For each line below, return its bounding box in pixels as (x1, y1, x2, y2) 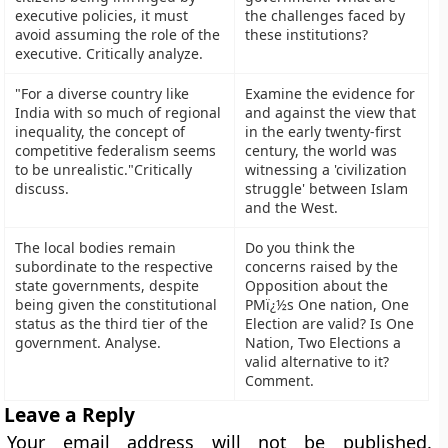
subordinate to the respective (15, 257, 214, 276)
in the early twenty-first (245, 122, 402, 141)
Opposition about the (245, 276, 389, 295)
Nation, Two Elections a (245, 333, 402, 352)
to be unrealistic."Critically (15, 160, 193, 179)
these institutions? (245, 25, 369, 44)
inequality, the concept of (15, 122, 186, 141)
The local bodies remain (15, 238, 177, 257)
